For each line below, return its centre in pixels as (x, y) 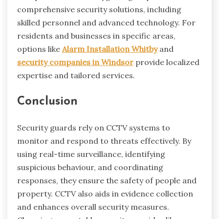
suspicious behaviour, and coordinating (90, 167)
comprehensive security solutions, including (99, 10)
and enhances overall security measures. (93, 207)
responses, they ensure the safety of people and (107, 181)
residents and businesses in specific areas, (96, 36)
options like (40, 49)
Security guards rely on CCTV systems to (94, 128)
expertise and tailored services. (76, 76)
